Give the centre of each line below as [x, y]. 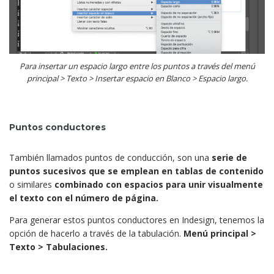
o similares [32, 184]
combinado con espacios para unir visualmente [159, 184]
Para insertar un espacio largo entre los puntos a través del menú [137, 66]
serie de [229, 157]
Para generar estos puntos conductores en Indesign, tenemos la [137, 220]
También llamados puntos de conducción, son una [110, 157]
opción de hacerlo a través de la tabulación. [96, 233]
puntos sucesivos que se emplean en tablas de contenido [136, 171]
